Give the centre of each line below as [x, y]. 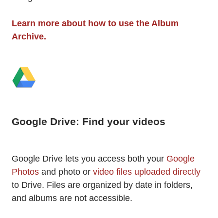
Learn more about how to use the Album [95, 23]
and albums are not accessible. [72, 198]
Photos [27, 172]
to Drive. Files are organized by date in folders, [102, 185]
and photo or [67, 172]
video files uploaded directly [147, 172]
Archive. [29, 36]
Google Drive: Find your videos [89, 122]
